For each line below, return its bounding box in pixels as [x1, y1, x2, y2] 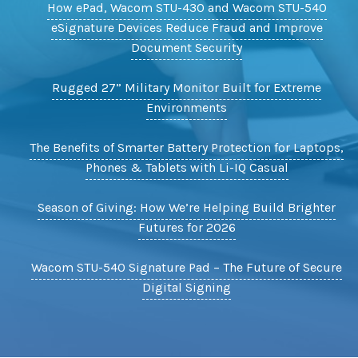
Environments [146, 100, 228, 116]
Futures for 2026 [137, 220, 236, 236]
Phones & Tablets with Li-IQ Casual [85, 160, 288, 176]
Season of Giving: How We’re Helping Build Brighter [38, 200, 336, 216]
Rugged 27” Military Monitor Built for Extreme [52, 80, 322, 96]
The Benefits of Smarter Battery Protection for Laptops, [30, 140, 344, 156]
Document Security [131, 40, 243, 56]
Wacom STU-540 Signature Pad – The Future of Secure [31, 260, 343, 276]
